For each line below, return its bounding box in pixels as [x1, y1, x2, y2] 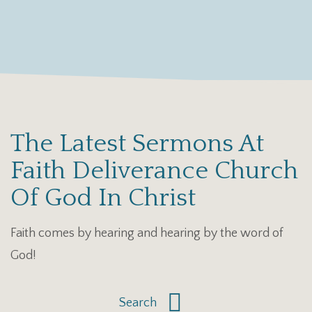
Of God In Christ [10, 183, 196, 212]
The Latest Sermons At [10, 129, 264, 157]
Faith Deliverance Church [10, 156, 298, 185]
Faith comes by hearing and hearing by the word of [10, 226, 283, 240]
